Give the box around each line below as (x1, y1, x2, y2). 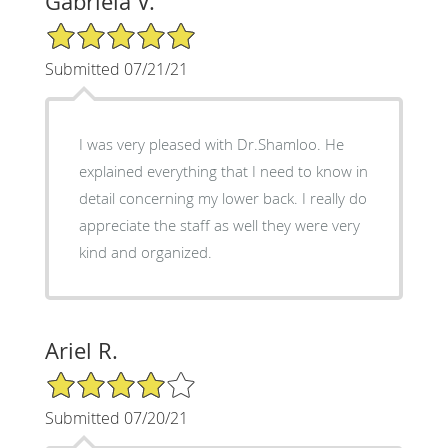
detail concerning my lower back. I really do (78, 187, 367, 208)
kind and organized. (78, 241, 212, 262)
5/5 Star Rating (44, 19, 144, 39)
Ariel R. (44, 335, 118, 365)
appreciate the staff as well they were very (78, 214, 360, 235)
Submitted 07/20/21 (44, 406, 188, 429)
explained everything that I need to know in (78, 160, 368, 181)
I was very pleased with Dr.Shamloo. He (78, 133, 344, 154)
